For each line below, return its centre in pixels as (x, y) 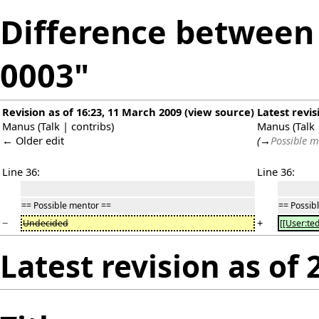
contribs (91, 126)
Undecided (46, 224)
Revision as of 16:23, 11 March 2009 (92, 112)
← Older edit (33, 141)
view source (219, 112)
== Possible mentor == (66, 206)
